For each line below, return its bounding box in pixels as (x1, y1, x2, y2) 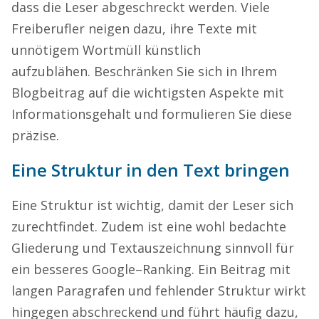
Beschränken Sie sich (90, 62, 222, 80)
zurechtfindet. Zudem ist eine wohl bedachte (11, 217, 286, 235)
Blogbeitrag (11, 83, 85, 101)
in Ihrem (222, 62, 277, 80)
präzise (11, 126, 56, 144)
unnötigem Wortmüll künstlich (11, 41, 201, 58)
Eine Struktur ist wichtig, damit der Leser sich (11, 196, 293, 214)
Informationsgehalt (11, 105, 131, 122)
